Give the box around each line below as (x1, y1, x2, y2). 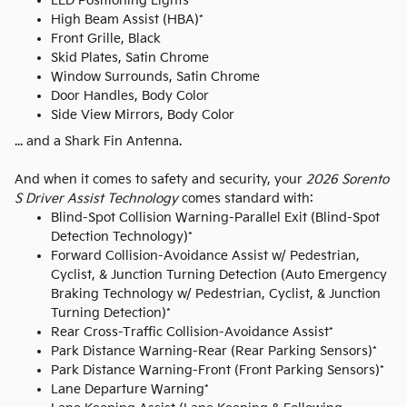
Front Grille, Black (51, 30, 161, 46)
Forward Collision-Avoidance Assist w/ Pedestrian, (51, 247, 360, 263)
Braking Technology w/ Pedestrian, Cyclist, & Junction (51, 285, 381, 302)
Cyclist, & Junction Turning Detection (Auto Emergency (51, 266, 387, 283)
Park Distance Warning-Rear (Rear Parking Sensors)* (51, 342, 377, 359)
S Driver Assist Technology (15, 190, 182, 206)
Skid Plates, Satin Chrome (51, 49, 209, 65)
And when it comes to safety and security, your (15, 171, 306, 187)
